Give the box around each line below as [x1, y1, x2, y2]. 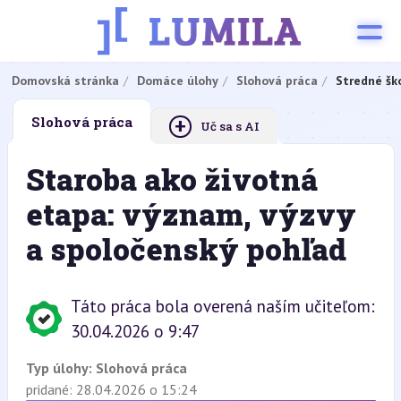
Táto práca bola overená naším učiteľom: [70, 295, 375, 317]
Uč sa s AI [200, 118, 260, 134]
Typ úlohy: [25, 359, 96, 377]
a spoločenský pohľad [25, 229, 346, 269]
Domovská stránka [11, 73, 119, 89]
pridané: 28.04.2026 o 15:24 [25, 380, 197, 398]
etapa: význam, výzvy [25, 194, 356, 234]
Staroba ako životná [25, 159, 318, 199]
